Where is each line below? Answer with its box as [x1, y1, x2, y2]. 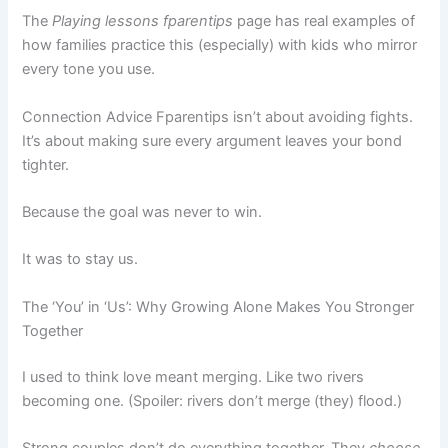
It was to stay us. [22, 250, 139, 269]
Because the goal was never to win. [22, 203, 263, 222]
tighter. [22, 155, 70, 174]
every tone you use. [22, 60, 156, 79]
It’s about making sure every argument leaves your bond [22, 131, 403, 150]
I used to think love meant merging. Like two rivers [22, 367, 365, 386]
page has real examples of [233, 12, 416, 31]
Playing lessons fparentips [52, 12, 234, 31]
